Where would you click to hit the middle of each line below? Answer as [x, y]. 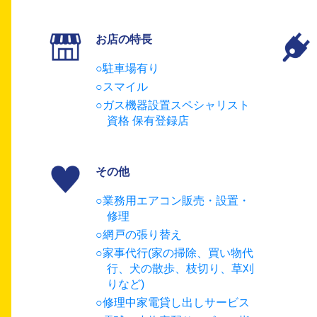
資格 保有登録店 [148, 120]
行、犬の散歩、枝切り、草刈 [181, 268]
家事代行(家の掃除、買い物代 [178, 253]
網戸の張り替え [143, 234]
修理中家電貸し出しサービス [177, 302]
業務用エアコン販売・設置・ [177, 200]
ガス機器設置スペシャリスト [177, 105]
